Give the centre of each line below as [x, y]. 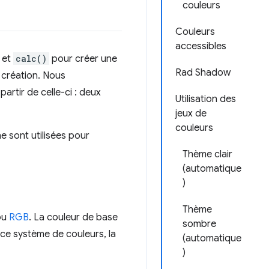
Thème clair [207, 154]
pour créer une [83, 59]
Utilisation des [206, 99]
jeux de [191, 113]
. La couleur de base [73, 217]
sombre [199, 224]
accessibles [201, 46]
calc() [31, 58]
